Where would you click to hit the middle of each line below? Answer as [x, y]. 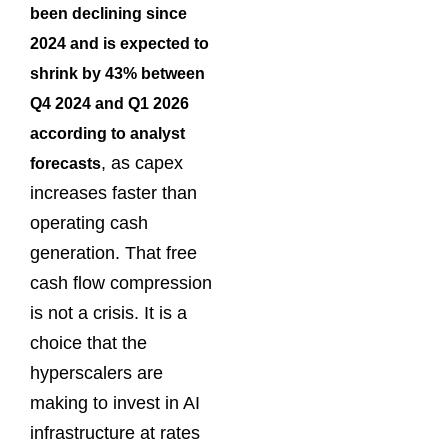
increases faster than [113, 193]
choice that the [88, 343]
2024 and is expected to [119, 44]
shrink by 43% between [117, 74]
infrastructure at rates [115, 433]
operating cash [89, 223]
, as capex [142, 163]
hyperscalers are [96, 373]
